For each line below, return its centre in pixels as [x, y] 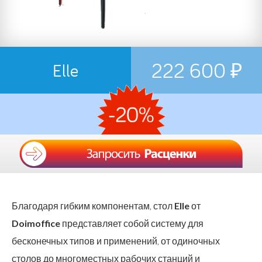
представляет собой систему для [132, 223]
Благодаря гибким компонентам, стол [93, 205]
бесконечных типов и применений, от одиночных [116, 240]
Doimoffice [36, 223]
